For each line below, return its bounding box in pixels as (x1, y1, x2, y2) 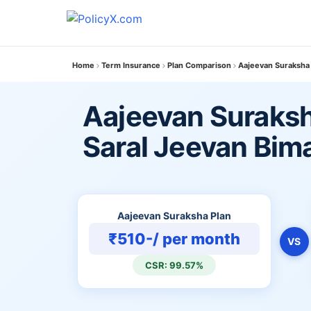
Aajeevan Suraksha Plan (117, 210, 231, 221)
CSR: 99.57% (144, 260, 203, 271)
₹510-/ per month (108, 230, 240, 248)
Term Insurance (101, 60, 160, 70)
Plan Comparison (167, 60, 231, 70)
